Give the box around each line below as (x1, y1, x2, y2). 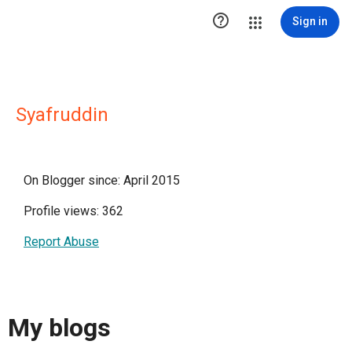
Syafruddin (16, 104, 108, 126)
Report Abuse (24, 234, 99, 249)
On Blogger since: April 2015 (24, 173, 180, 188)
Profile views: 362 (24, 203, 123, 218)
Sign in (292, 15, 328, 27)
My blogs (8, 313, 111, 343)
